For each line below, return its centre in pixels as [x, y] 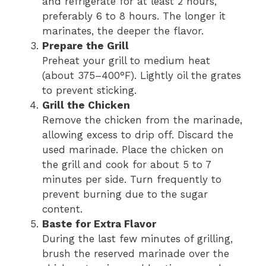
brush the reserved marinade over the [136, 253]
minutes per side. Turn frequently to [132, 179]
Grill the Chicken [86, 105]
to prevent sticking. [89, 90]
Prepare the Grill [85, 45]
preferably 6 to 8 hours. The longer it [134, 16]
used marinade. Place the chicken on [133, 149]
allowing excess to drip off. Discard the [138, 134]
